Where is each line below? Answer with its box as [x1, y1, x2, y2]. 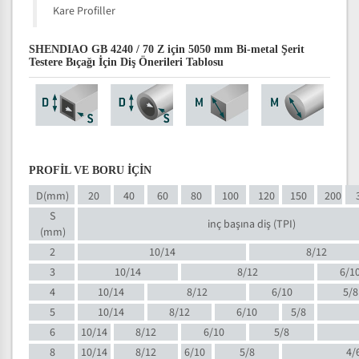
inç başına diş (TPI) [207, 216, 296, 233]
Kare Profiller [53, 3, 115, 19]
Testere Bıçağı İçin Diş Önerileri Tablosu [29, 56, 224, 68]
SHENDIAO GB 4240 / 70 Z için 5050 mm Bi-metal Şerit [29, 43, 305, 55]
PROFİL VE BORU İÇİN [29, 164, 151, 176]
